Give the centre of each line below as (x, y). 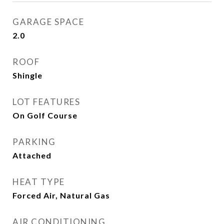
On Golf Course (45, 115)
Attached (32, 155)
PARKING (34, 142)
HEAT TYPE (39, 182)
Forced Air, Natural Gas (61, 195)
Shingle (27, 75)
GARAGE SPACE (48, 22)
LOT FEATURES (46, 102)
